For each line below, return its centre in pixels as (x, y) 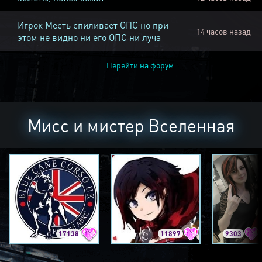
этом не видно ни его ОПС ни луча (89, 37)
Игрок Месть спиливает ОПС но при (93, 25)
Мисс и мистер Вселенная (131, 125)
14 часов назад (223, 31)
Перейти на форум (140, 65)
